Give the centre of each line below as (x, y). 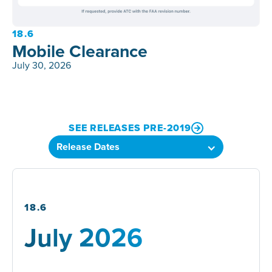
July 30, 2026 (41, 65)
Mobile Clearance (80, 51)
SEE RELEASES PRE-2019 (130, 127)
